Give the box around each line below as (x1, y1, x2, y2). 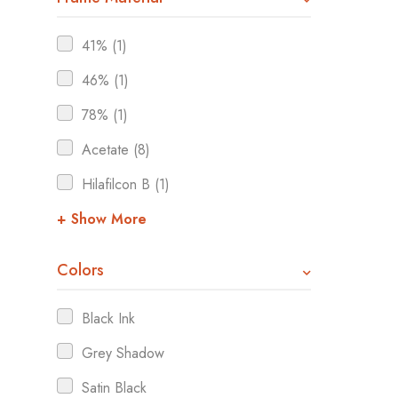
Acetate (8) (82, 139, 150, 160)
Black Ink (82, 308, 135, 329)
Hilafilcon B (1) (82, 174, 170, 195)
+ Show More (57, 209, 147, 229)
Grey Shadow (82, 343, 164, 363)
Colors (57, 259, 104, 282)
